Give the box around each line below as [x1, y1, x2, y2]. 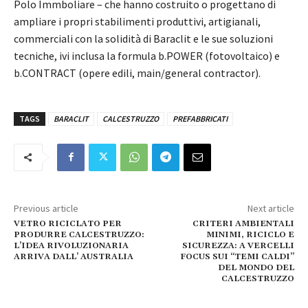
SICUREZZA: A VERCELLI [181, 240, 294, 251]
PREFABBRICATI [173, 113, 228, 124]
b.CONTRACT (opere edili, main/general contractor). [14, 65, 261, 80]
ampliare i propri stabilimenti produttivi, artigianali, [14, 14, 261, 28]
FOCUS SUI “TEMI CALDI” [179, 251, 294, 262]
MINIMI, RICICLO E [206, 229, 294, 240]
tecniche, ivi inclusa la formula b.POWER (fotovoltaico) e [14, 48, 280, 63]
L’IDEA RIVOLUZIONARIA [14, 240, 129, 251]
